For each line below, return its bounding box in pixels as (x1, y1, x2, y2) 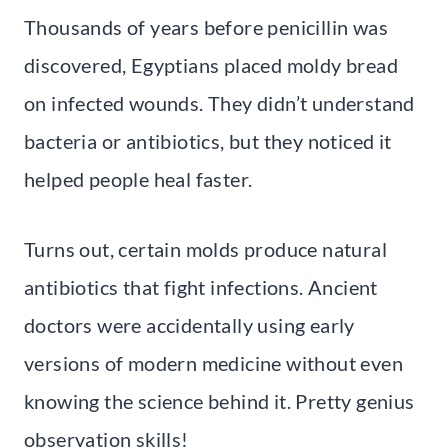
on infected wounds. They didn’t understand (24, 90, 415, 115)
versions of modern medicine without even (24, 350, 403, 375)
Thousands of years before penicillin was (24, 14, 388, 39)
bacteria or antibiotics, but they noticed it (24, 128, 392, 153)
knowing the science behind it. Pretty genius (24, 388, 415, 413)
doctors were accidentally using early (24, 312, 355, 337)
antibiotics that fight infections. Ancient (24, 274, 378, 299)
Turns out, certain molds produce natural (24, 236, 387, 261)
